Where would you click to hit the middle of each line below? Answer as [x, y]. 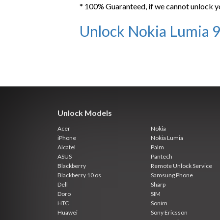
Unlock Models [85, 113]
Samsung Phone [172, 175]
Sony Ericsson [169, 212]
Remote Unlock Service [181, 166]
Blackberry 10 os [79, 175]
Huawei [68, 212]
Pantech [162, 156]
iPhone [67, 138]
